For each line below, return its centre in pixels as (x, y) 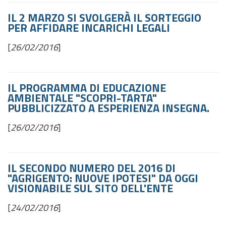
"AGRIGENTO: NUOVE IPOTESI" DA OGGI (103, 178)
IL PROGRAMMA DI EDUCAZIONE (87, 88)
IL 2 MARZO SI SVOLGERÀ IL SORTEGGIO (104, 18)
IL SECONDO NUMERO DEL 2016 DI (92, 168)
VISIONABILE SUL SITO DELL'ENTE (90, 188)
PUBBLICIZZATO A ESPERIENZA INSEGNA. (108, 108)
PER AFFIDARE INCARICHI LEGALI (89, 28)
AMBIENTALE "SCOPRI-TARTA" (82, 98)
